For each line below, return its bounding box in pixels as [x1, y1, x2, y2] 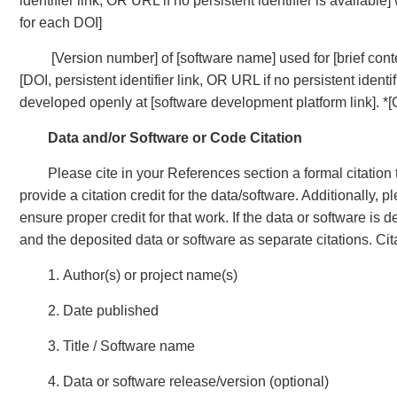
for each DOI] [19, 15, 102, 30]
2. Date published [48, 303, 159, 318]
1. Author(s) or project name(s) [48, 268, 237, 283]
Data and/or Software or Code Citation [48, 130, 302, 145]
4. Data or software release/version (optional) [48, 374, 329, 389]
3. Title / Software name [48, 339, 195, 354]
